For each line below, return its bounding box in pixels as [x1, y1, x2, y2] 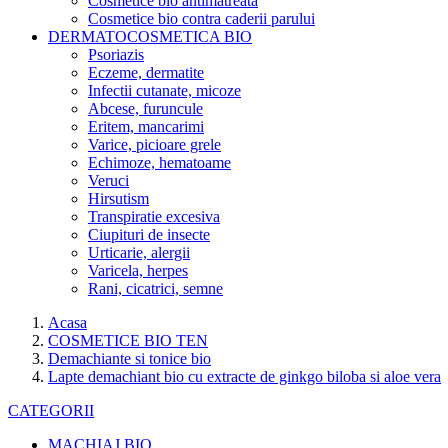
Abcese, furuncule [88, 99, 203, 117]
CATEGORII [8, 401, 94, 419]
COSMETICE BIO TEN [48, 331, 208, 349]
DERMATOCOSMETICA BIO [48, 27, 252, 45]
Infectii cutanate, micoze [88, 81, 241, 99]
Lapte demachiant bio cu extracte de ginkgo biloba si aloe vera [48, 367, 441, 385]
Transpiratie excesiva [88, 207, 220, 225]
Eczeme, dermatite [88, 63, 204, 81]
